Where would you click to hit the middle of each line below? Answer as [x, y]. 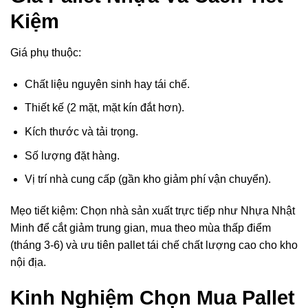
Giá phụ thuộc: [46, 52]
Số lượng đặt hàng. [72, 155]
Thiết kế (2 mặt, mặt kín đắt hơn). [104, 108]
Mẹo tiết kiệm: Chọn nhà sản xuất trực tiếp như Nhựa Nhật [153, 210]
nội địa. [28, 262]
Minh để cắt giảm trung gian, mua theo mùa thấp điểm [141, 228]
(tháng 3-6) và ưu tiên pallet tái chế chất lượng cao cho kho [154, 245]
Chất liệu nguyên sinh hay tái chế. [107, 84]
